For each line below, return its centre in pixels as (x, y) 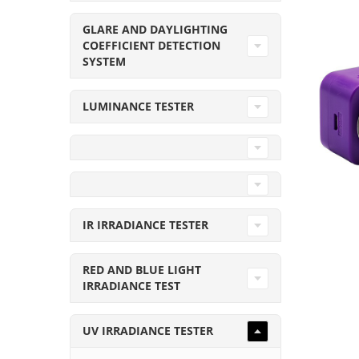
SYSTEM (104, 61)
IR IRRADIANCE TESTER (145, 225)
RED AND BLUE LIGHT (142, 270)
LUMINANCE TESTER (138, 106)
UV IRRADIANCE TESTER (148, 331)
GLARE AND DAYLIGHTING (155, 29)
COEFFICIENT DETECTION (151, 45)
